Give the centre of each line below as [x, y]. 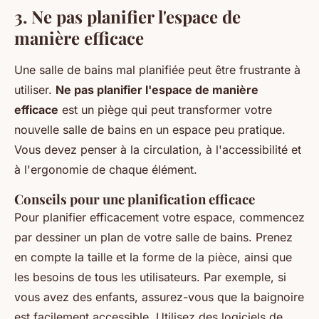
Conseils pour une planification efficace [135, 199]
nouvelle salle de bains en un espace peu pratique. [150, 130]
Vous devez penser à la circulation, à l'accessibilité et [158, 150]
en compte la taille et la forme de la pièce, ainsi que [153, 257]
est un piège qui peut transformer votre [165, 110]
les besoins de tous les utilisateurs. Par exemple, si [150, 277]
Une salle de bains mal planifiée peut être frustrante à [157, 70]
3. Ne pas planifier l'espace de [127, 16]
